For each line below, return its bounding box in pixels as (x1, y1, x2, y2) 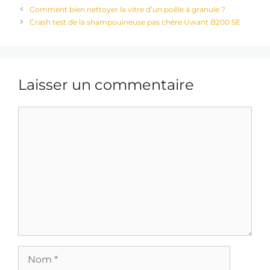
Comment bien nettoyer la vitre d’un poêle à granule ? (30, 4, 226, 14)
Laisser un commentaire (18, 75, 194, 93)
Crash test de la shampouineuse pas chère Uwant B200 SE (30, 17, 241, 27)
